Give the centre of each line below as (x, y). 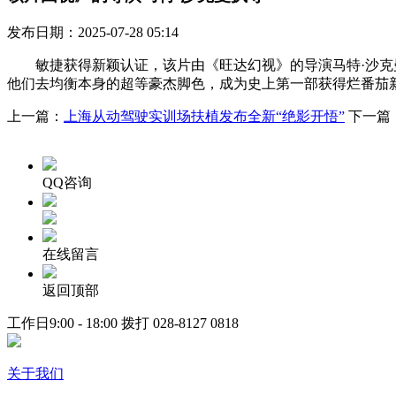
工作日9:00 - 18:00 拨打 (80, 323)
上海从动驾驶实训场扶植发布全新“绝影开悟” (204, 116)
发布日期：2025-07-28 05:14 (93, 32)
